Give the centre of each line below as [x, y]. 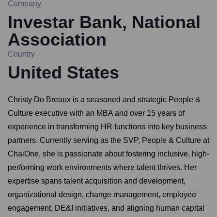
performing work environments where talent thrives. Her [102, 167]
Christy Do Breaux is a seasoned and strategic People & [104, 100]
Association [57, 39]
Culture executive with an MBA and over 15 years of [96, 113]
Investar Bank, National [104, 22]
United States [63, 72]
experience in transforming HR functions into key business [107, 127]
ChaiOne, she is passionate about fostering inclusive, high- [108, 154]
